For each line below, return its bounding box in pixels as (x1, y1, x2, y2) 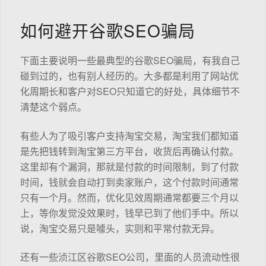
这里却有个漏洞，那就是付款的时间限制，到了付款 (20, 159, 239, 173)
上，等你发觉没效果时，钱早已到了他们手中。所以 (20, 205, 239, 220)
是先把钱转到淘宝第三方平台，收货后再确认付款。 (20, 144, 239, 158)
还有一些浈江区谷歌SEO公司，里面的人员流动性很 (20, 250, 240, 264)
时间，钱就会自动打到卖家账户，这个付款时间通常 (20, 175, 239, 189)
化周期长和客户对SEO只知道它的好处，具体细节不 (20, 84, 240, 99)
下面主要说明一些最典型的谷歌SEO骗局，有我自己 (20, 53, 240, 68)
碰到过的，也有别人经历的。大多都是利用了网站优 (20, 69, 239, 83)
